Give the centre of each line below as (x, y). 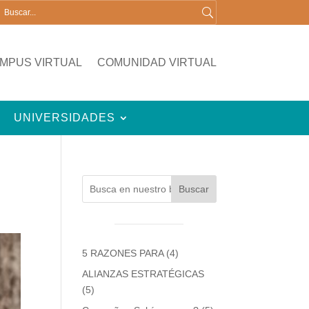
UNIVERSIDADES (65, 118)
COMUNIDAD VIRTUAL (157, 62)
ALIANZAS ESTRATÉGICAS (143, 274)
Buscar (193, 189)
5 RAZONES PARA (123, 253)
